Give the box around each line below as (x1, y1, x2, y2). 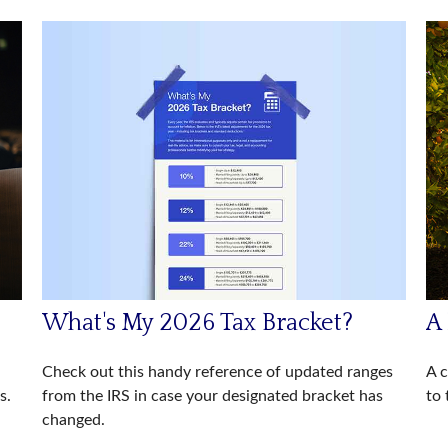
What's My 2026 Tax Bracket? (42, 309, 354, 336)
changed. (42, 411, 106, 428)
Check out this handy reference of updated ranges (42, 363, 394, 380)
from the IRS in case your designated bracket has (42, 387, 384, 404)
